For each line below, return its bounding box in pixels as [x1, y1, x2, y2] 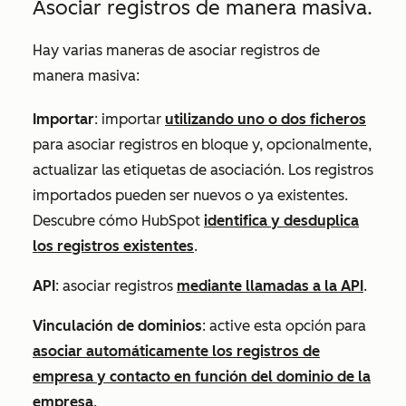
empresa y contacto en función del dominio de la [33, 367, 371, 385]
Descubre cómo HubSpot [33, 211, 204, 229]
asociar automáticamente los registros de [33, 342, 320, 360]
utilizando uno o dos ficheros [165, 110, 366, 128]
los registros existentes [33, 237, 194, 255]
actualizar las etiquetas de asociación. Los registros [33, 160, 373, 179]
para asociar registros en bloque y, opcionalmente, [33, 135, 372, 153]
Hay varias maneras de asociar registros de [33, 41, 320, 59]
